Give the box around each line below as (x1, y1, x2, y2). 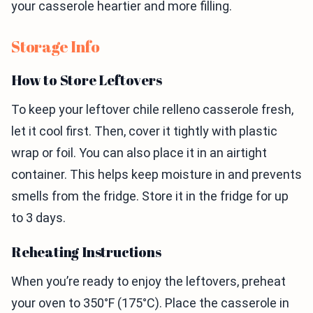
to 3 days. (11, 210, 66, 225)
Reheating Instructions (11, 242, 161, 261)
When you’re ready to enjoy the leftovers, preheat (11, 274, 286, 289)
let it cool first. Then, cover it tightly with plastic (11, 124, 277, 138)
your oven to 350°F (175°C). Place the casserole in (11, 296, 289, 310)
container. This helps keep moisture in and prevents (11, 167, 302, 182)
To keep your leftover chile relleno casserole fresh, (11, 102, 293, 117)
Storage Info (11, 36, 100, 57)
